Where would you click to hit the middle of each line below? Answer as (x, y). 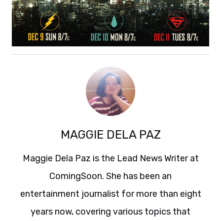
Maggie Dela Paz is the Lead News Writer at (110, 158)
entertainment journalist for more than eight (110, 194)
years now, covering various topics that (110, 211)
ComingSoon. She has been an (110, 176)
